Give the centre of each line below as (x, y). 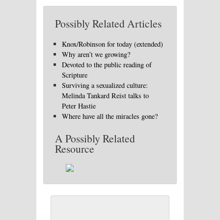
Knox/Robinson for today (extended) (113, 44)
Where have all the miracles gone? (110, 116)
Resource (75, 148)
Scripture (75, 75)
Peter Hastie (79, 106)
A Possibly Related (95, 138)
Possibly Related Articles (108, 23)
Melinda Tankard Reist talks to (106, 96)
